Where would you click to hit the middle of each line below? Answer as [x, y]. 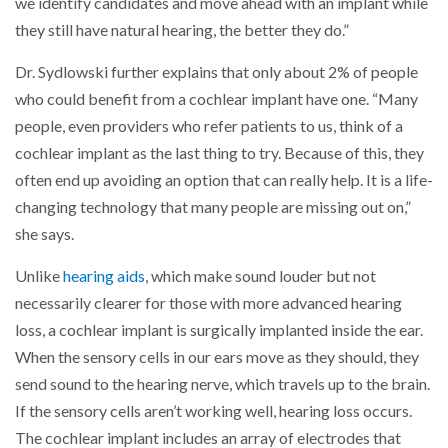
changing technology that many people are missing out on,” [213, 206]
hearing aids [104, 275]
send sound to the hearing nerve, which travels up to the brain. [222, 383]
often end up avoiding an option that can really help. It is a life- [224, 179]
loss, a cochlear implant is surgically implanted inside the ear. [219, 329]
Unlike [39, 275]
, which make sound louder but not [260, 275]
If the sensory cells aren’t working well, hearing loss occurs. [213, 410]
